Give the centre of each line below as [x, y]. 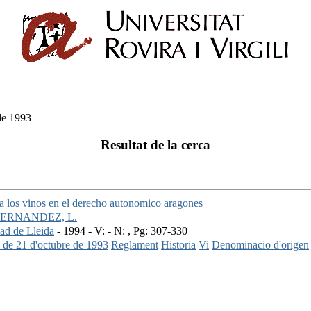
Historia [178, 245]
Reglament [135, 245]
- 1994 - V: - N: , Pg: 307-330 [121, 231]
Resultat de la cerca [155, 144]
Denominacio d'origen [260, 245]
